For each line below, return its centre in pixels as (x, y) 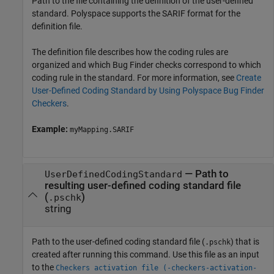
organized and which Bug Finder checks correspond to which (146, 65)
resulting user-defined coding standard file (143, 186)
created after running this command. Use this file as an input (146, 254)
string (58, 209)
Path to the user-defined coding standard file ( (118, 241)
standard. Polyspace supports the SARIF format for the (136, 14)
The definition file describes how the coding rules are (130, 52)
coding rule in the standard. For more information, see (134, 78)
